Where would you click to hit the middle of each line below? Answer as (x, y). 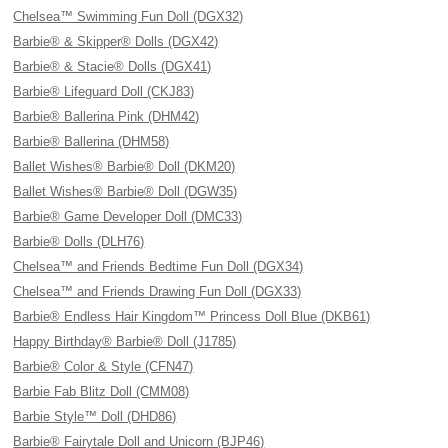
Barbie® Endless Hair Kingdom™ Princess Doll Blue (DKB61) (192, 316)
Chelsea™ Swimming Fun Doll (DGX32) (128, 16)
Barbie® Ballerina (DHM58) (91, 141)
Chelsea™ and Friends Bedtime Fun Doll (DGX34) (158, 266)
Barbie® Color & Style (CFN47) (103, 366)
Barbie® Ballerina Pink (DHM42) (106, 116)
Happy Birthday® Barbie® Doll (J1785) (125, 341)
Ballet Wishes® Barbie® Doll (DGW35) (125, 191)
